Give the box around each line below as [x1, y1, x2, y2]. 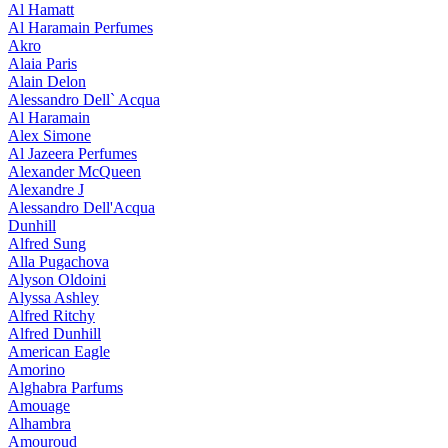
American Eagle [8, 343, 110, 360]
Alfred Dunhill [8, 325, 101, 342]
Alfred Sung [8, 235, 86, 252]
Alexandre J [8, 181, 84, 198]
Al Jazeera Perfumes [8, 145, 137, 162]
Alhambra [8, 415, 71, 432]
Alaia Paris [8, 55, 77, 72]
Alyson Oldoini [8, 271, 106, 288]
